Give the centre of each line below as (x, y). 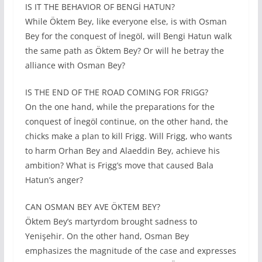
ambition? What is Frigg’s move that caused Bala (119, 166)
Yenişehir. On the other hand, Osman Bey (107, 236)
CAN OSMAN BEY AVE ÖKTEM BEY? (92, 207)
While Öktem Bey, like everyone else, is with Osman (126, 22)
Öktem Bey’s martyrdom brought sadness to (111, 222)
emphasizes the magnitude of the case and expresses (130, 251)
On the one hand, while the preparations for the (120, 107)
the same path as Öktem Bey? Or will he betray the (124, 51)
